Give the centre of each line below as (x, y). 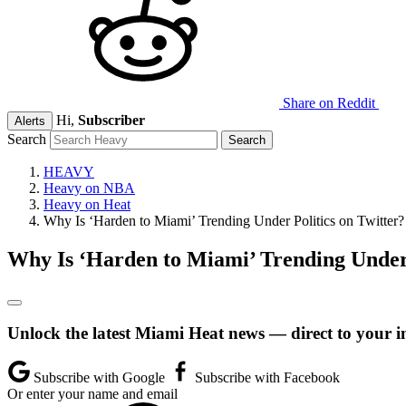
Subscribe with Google (99, 378)
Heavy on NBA (89, 188)
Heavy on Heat (87, 204)
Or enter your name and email (92, 394)
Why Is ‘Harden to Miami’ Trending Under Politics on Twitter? (224, 221)
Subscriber (111, 120)
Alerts (30, 121)
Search (27, 139)
